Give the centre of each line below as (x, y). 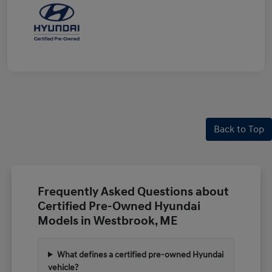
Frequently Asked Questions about (134, 192)
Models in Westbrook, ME (108, 221)
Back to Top (239, 129)
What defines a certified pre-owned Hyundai (140, 254)
